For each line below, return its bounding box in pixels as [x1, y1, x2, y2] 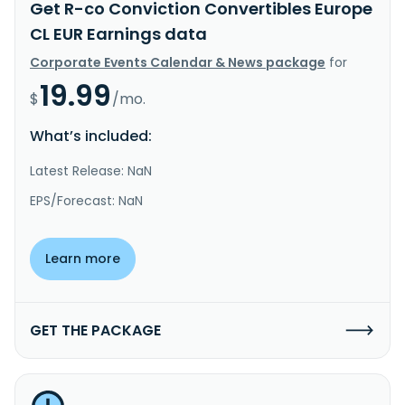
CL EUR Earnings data [30, 22, 207, 45]
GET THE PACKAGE [30, 319, 161, 341]
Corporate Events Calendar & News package [30, 52, 325, 71]
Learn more [45, 249, 120, 268]
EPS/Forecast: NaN [30, 191, 143, 210]
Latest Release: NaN [30, 161, 152, 180]
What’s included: [30, 125, 152, 146]
